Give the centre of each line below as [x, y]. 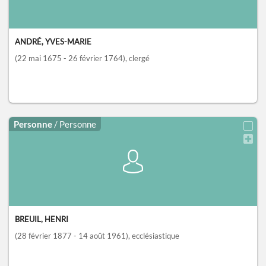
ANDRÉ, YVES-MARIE [53, 42]
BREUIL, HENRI [42, 219]
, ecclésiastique [154, 236]
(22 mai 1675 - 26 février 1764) [70, 58]
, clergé [137, 58]
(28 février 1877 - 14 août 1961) [72, 236]
